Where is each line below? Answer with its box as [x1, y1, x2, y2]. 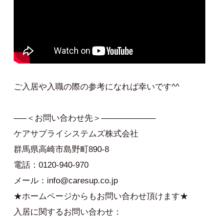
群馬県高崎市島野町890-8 [14, 144, 109, 154]
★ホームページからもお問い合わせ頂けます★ [14, 191, 188, 201]
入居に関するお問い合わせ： [14, 207, 122, 217]
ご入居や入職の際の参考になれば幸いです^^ [14, 82, 179, 91]
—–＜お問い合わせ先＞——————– [14, 113, 155, 123]
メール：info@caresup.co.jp [14, 175, 118, 185]
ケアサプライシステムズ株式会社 [14, 129, 138, 138]
